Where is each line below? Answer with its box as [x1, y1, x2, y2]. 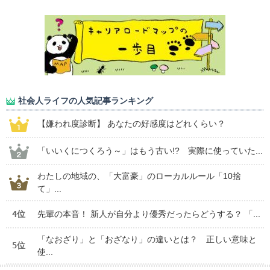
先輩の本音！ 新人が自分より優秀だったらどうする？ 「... [37, 209, 260, 219]
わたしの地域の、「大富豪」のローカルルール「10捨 [37, 171, 241, 181]
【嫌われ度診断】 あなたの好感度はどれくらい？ [37, 119, 225, 129]
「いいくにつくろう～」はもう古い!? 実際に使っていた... [37, 146, 263, 156]
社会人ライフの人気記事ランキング [18, 96, 153, 106]
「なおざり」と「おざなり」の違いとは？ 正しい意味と [37, 234, 257, 245]
